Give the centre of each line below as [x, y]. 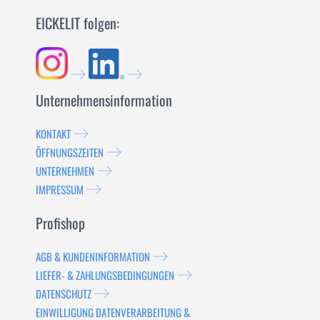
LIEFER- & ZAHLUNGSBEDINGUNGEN [105, 275]
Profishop [60, 223]
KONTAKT [53, 134]
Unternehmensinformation [104, 100]
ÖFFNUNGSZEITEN [70, 152]
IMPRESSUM [60, 190]
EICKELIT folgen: [77, 22]
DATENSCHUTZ [64, 294]
